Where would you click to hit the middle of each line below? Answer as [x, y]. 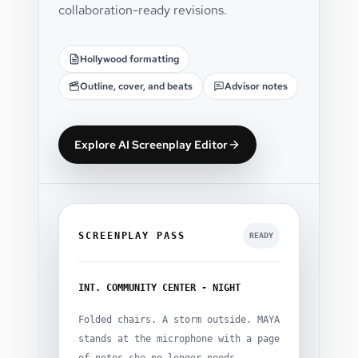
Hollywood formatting [129, 59]
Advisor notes [256, 86]
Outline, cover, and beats [136, 86]
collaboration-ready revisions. [143, 10]
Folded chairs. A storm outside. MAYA [179, 320]
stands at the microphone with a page [179, 339]
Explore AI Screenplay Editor [151, 145]
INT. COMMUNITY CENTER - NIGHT [159, 288]
